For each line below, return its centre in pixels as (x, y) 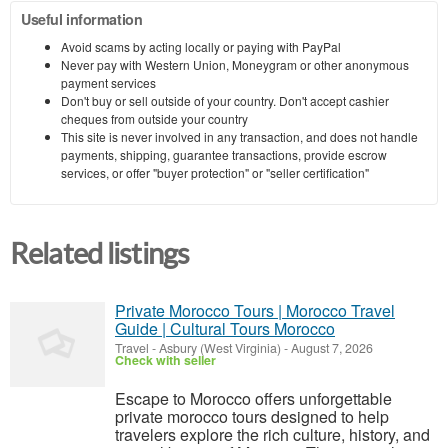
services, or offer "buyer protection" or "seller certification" (215, 172)
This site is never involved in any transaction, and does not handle (239, 136)
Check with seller (165, 359)
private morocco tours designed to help (252, 416)
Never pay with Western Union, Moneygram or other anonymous (235, 64)
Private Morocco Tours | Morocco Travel (255, 310)
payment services (108, 82)
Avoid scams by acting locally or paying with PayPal (201, 46)
